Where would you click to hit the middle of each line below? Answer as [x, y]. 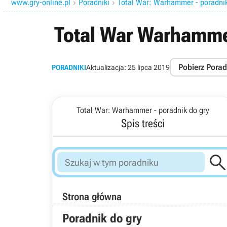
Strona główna [92, 197]
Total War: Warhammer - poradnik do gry [143, 110]
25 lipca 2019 [149, 67]
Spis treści [143, 123]
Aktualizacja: [107, 67]
